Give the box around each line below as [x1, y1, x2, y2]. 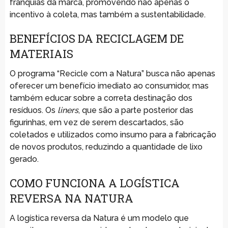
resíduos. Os [9, 105, 58, 115]
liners [57, 105, 78, 115]
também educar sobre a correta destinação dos [9, 93, 192, 103]
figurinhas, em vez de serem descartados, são [9, 117, 184, 127]
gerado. [9, 154, 39, 164]
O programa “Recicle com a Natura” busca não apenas [9, 68, 215, 78]
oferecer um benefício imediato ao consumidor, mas [9, 80, 209, 91]
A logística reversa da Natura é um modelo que [9, 213, 189, 223]
